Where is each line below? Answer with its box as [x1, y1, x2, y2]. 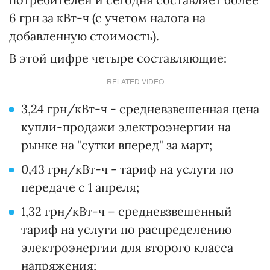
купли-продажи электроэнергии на [21, 119, 231, 135]
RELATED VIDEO [106, 76, 164, 87]
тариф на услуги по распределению [21, 222, 231, 237]
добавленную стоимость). [9, 28, 159, 44]
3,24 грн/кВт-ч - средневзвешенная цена [21, 101, 259, 117]
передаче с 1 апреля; [21, 180, 139, 195]
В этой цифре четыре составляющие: [9, 51, 227, 66]
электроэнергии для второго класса [21, 240, 233, 256]
